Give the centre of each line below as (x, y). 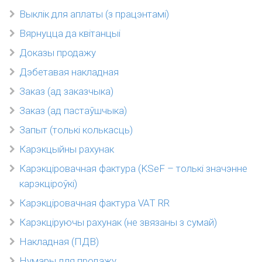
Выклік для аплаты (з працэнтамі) (94, 14)
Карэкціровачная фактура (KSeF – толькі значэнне (133, 168)
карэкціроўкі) (48, 184)
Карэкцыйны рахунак (67, 149)
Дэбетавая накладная (69, 72)
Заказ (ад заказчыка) (66, 91)
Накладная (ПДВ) (59, 242)
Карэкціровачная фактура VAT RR (94, 203)
